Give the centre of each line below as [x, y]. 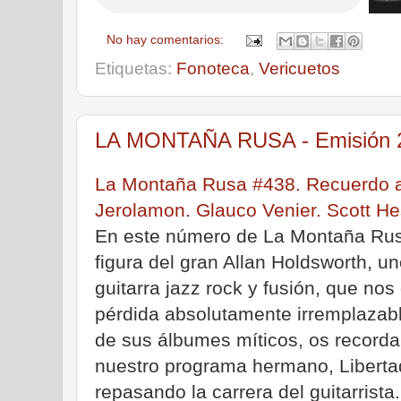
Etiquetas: [136, 68]
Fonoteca [213, 68]
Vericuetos [299, 68]
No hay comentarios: [167, 39]
